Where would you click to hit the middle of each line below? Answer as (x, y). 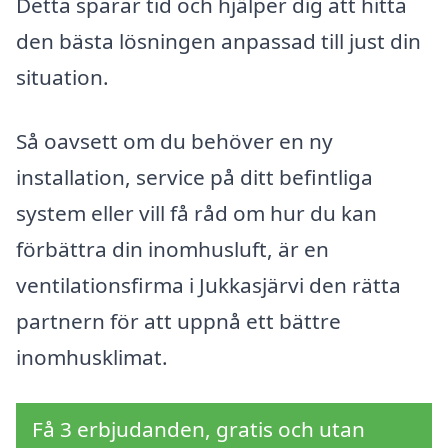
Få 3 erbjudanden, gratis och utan (198, 428)
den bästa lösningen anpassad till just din (218, 41)
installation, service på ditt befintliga (194, 177)
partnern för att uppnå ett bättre (178, 321)
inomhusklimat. (92, 357)
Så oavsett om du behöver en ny (174, 141)
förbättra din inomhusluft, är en (172, 249)
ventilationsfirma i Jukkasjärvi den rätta (208, 285)
